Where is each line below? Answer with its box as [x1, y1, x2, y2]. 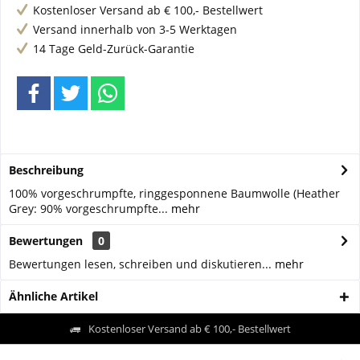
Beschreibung [9, 162, 84, 178]
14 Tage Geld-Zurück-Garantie [33, 41, 194, 56]
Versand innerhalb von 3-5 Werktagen [33, 22, 237, 37]
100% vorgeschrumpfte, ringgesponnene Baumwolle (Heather [9, 186, 340, 201]
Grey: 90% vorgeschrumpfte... [9, 201, 168, 216]
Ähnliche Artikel [9, 288, 98, 304]
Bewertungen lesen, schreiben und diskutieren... [9, 256, 272, 272]
